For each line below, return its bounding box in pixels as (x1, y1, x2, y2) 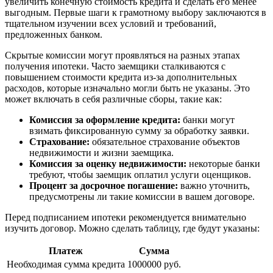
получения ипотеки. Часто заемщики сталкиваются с (5, 61, 225, 72)
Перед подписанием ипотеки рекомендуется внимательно (5, 212, 246, 223)
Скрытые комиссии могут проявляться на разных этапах (5, 50, 240, 61)
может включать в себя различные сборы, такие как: (5, 94, 222, 105)
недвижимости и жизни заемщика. (29, 147, 174, 158)
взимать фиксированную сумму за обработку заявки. (29, 126, 249, 136)
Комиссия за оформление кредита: (29, 115, 180, 126)
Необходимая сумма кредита (7, 259, 125, 270)
